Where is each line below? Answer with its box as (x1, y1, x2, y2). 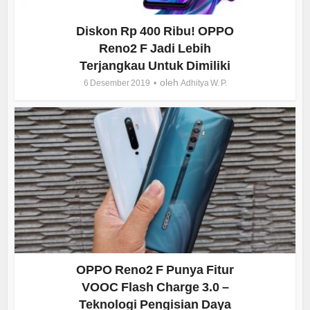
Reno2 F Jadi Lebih (99, 41, 211, 55)
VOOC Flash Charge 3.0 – (81, 280, 229, 294)
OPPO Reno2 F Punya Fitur (76, 262, 234, 277)
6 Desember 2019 (83, 77, 150, 88)
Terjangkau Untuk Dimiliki (80, 58, 230, 73)
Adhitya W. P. (180, 77, 227, 88)
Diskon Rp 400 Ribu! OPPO (76, 24, 234, 38)
